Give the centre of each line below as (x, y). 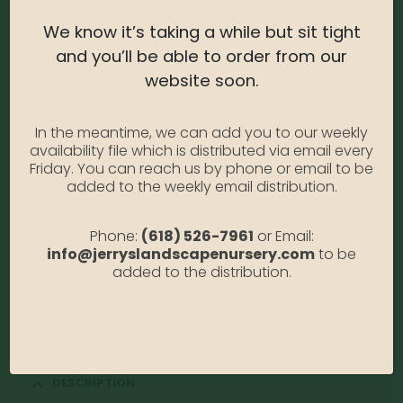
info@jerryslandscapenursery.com (181, 254)
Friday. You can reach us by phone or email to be (201, 168)
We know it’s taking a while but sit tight (201, 31)
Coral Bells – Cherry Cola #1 (107, 217)
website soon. (201, 80)
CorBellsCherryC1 (86, 292)
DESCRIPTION (94, 383)
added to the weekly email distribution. (201, 186)
